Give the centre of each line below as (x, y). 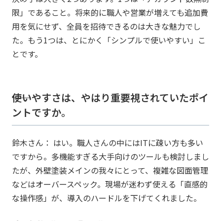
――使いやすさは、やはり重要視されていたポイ (110, 98)
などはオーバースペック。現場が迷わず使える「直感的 (110, 184)
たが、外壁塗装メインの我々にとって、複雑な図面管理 (110, 170)
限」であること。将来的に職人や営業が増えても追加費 (110, 13)
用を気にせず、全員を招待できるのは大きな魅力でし (106, 26)
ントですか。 (41, 112)
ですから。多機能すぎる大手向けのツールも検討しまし (110, 157)
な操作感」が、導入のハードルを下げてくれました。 (107, 198)
